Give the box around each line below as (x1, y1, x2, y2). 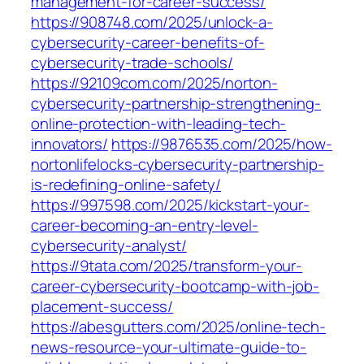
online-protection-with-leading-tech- (31, 113, 287, 135)
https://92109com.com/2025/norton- (31, 72, 278, 94)
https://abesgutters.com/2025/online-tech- (31, 316, 326, 338)
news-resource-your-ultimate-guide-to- (31, 336, 307, 358)
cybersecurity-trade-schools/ (31, 52, 234, 74)
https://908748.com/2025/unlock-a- (31, 11, 273, 33)
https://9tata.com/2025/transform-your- (31, 255, 303, 277)
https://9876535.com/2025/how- (110, 133, 332, 155)
